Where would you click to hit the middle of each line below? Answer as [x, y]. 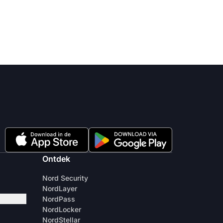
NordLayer [60, 188]
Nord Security [65, 178]
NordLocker [62, 209]
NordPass [59, 199]
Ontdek [56, 159]
